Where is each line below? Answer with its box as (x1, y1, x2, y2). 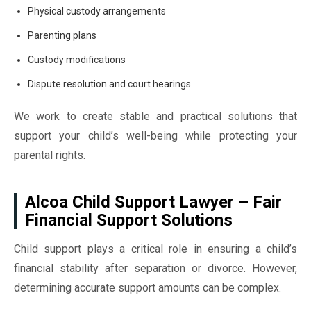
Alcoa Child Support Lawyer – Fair (25, 192, 282, 212)
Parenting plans (28, 30, 96, 41)
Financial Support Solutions (25, 210, 233, 230)
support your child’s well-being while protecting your (14, 129, 297, 142)
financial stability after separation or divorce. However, (14, 262, 297, 275)
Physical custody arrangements (28, 6, 166, 17)
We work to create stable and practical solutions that (14, 110, 297, 123)
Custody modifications (28, 54, 126, 65)
